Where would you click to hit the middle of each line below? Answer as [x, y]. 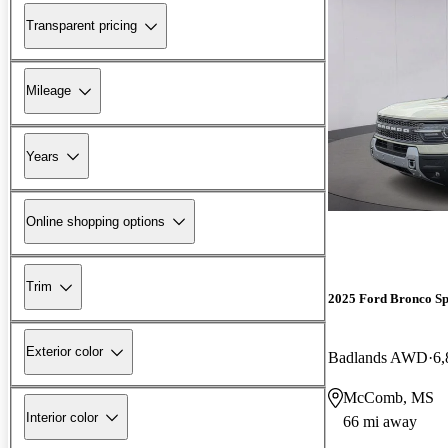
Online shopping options [95, 221]
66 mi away [380, 421]
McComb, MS [388, 397]
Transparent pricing [81, 26]
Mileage [48, 91]
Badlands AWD [378, 357]
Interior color [62, 417]
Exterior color [64, 352]
